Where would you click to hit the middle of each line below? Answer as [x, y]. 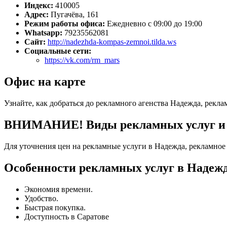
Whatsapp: [43, 33]
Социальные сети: [58, 51]
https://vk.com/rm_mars [82, 60]
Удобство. [41, 198]
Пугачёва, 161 [75, 15]
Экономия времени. [59, 189]
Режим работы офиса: [65, 24]
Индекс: [39, 6]
